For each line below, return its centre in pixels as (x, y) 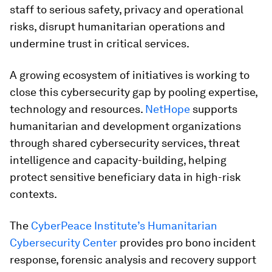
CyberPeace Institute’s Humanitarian (124, 226)
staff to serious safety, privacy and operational (127, 9)
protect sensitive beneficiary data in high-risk (125, 177)
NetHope (168, 109)
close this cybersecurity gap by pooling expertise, (134, 92)
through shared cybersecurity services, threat (125, 143)
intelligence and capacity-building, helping (118, 160)
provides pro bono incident (186, 243)
